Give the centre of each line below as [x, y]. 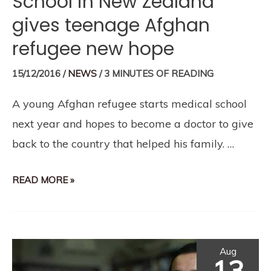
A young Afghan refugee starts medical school [129, 104]
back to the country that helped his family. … [123, 144]
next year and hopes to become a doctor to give [133, 124]
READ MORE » [43, 180]
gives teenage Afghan [111, 26]
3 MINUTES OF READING [159, 74]
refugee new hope [93, 49]
